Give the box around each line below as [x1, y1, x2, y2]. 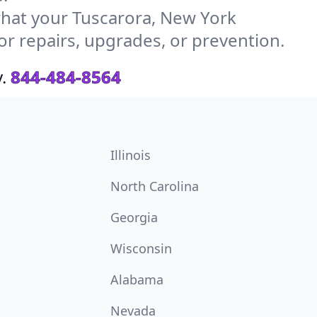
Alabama [110, 271, 163, 288]
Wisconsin [110, 240, 172, 257]
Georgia [110, 209, 158, 226]
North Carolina [110, 178, 199, 195]
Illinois [110, 146, 151, 163]
